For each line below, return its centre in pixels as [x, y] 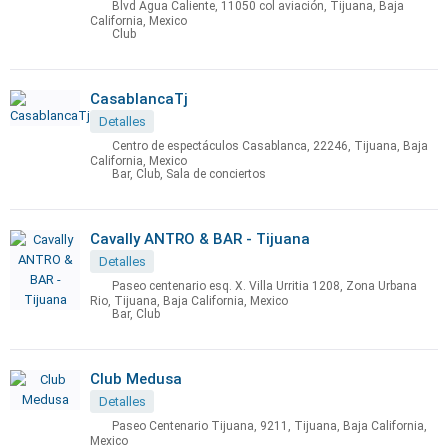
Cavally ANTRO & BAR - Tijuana [200, 239]
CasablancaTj [139, 99]
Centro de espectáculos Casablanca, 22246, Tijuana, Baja [270, 146]
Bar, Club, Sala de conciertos [189, 174]
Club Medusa [136, 379]
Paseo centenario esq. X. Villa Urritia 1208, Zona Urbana [264, 286]
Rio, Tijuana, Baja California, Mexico [189, 301]
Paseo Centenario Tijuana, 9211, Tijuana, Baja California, [269, 426]
